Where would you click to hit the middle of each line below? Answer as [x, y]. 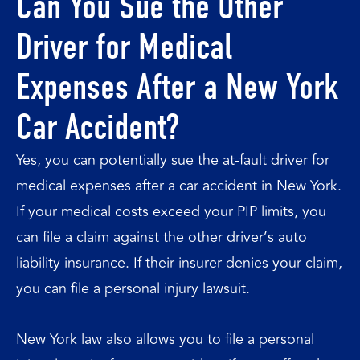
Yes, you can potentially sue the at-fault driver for [173, 160]
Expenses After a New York [177, 86]
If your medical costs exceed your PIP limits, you [171, 211]
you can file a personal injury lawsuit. [133, 288]
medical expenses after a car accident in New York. [179, 185]
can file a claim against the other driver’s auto [162, 237]
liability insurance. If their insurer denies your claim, [179, 262]
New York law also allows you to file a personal [165, 339]
